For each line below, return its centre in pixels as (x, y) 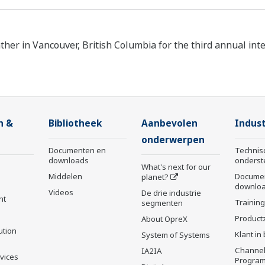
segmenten (162, 203)
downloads (68, 161)
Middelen (65, 177)
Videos (61, 193)
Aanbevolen (169, 124)
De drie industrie (171, 193)
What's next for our (176, 167)
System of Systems (176, 235)
